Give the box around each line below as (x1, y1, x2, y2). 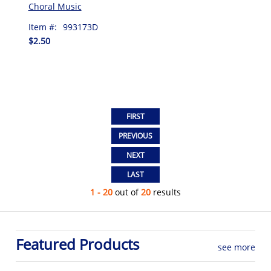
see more (217, 241, 255, 253)
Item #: (28, 21, 57, 33)
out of (113, 186, 141, 198)
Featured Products (16, 234, 140, 255)
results (151, 186, 181, 198)
